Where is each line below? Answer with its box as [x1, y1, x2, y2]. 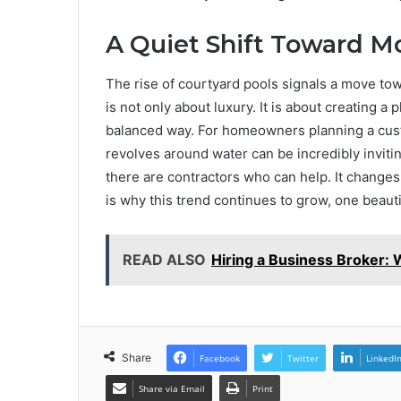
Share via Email [139, 382, 205, 396]
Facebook [200, 352, 240, 365]
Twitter [287, 352, 319, 365]
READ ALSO [123, 251, 206, 269]
